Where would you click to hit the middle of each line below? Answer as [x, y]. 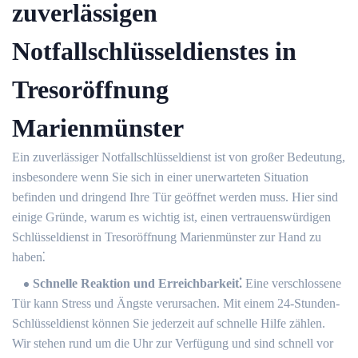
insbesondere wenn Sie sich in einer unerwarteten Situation [160, 177]
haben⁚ [29, 257]
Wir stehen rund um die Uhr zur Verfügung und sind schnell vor [173, 344]
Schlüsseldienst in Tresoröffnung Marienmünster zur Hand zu [167, 237]
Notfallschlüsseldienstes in [154, 52]
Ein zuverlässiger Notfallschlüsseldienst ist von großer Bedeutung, [179, 157]
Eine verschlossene [292, 284]
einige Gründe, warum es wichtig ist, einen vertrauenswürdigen [171, 217]
